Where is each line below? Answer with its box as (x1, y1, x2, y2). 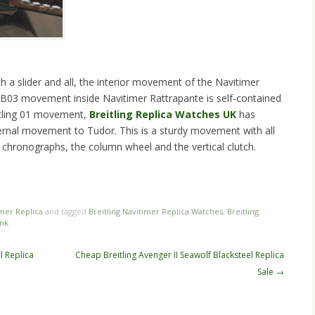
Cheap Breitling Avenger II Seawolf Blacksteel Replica (75, 249, 284, 262)
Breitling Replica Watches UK (89, 108, 236, 122)
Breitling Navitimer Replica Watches (89, 206, 223, 217)
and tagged (43, 206, 89, 217)
